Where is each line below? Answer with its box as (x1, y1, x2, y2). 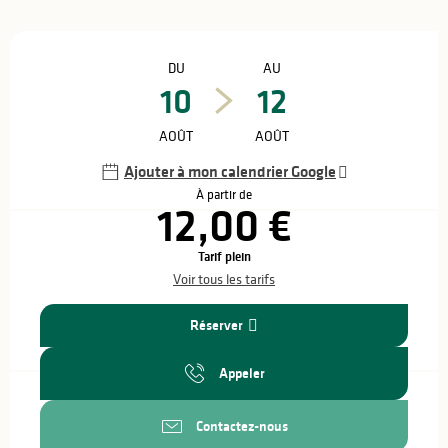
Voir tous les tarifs (173, 270, 275, 288)
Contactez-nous (196, 415, 288, 436)
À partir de (196, 186, 252, 203)
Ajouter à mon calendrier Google (124, 161, 336, 182)
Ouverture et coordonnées (10, 32, 227, 58)
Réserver (190, 315, 243, 336)
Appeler (219, 363, 265, 384)
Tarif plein (197, 248, 251, 265)
